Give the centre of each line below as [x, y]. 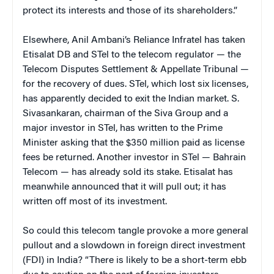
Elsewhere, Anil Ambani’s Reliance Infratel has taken [134, 40]
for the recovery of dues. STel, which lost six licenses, [135, 84]
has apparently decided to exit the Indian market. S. [131, 99]
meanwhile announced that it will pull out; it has [124, 187]
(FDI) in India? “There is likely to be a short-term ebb [135, 260]
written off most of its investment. [95, 202]
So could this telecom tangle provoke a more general [135, 231]
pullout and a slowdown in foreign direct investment [134, 246]
